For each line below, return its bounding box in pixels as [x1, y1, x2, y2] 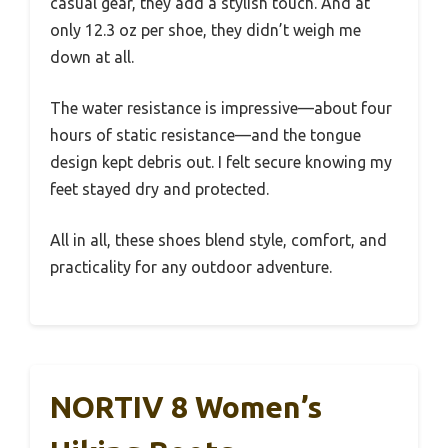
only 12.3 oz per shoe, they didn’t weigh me [50, 20, 361, 39]
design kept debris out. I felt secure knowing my [50, 152, 392, 171]
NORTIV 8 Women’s [50, 389, 322, 424]
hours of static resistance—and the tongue [50, 125, 361, 144]
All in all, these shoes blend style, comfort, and [50, 230, 387, 249]
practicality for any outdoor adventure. [50, 257, 332, 276]
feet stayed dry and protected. [50, 179, 269, 198]
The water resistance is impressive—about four [50, 98, 392, 117]
